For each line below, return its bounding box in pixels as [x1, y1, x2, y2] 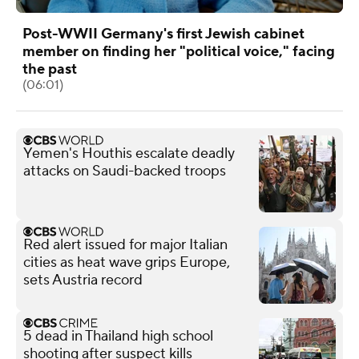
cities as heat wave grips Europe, [23, 252, 230, 272]
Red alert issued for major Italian [23, 235, 228, 254]
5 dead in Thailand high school [23, 326, 213, 345]
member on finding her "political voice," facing [22, 42, 335, 61]
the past [22, 59, 77, 79]
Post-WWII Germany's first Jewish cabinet [22, 24, 305, 43]
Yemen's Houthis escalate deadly [23, 143, 235, 163]
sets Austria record [23, 270, 143, 289]
